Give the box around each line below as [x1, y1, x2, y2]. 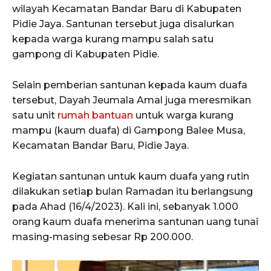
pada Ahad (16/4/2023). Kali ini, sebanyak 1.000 [12, 200, 238, 212]
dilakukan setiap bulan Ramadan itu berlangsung [12, 185, 253, 197]
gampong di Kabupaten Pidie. [12, 48, 159, 60]
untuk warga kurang [133, 109, 233, 121]
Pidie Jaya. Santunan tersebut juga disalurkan [12, 18, 234, 30]
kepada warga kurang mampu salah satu [12, 33, 214, 45]
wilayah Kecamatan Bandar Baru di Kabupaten [12, 2, 241, 15]
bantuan [92, 109, 133, 121]
